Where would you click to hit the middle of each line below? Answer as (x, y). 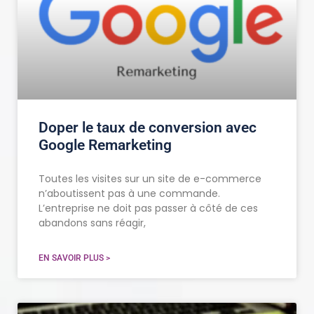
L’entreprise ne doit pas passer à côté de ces (148, 209)
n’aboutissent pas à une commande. (129, 194)
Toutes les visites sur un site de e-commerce (150, 179)
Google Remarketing (105, 145)
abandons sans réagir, (92, 223)
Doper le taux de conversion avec (148, 128)
